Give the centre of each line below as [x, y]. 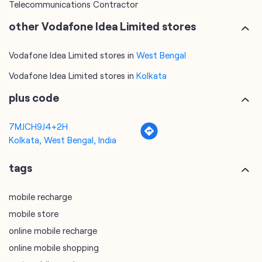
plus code [34, 98]
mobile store [34, 214]
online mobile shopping [54, 248]
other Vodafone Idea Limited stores [102, 26]
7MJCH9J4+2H [38, 127]
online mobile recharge [53, 231]
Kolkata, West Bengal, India [63, 140]
